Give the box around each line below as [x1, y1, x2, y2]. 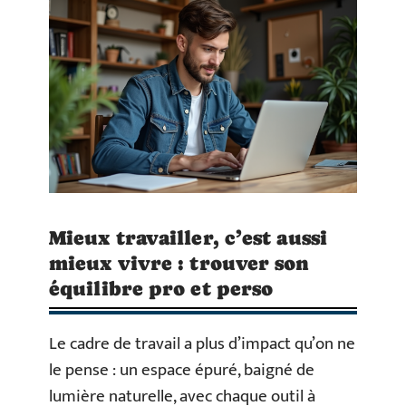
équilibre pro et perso [49, 276, 274, 300]
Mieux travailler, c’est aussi [49, 226, 327, 249]
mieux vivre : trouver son [49, 251, 310, 275]
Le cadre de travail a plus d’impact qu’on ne [49, 329, 355, 358]
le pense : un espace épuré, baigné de [49, 355, 314, 384]
